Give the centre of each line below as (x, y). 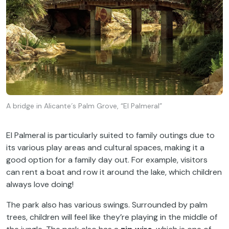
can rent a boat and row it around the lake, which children (114, 172)
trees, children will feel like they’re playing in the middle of (112, 217)
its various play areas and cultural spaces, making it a (105, 148)
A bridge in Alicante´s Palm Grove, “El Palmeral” (84, 106)
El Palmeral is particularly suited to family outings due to (110, 135)
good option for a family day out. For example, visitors (107, 160)
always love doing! (40, 185)
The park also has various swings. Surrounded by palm (107, 205)
